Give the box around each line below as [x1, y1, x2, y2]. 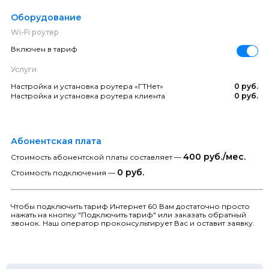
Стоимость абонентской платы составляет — [11, 152, 183, 162]
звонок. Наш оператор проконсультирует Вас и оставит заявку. [11, 218, 255, 228]
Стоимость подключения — [11, 168, 117, 177]
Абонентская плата [11, 135, 101, 147]
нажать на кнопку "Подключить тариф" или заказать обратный [11, 210, 246, 219]
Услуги [11, 64, 37, 74]
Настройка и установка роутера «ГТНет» [11, 81, 163, 91]
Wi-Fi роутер [11, 27, 59, 37]
